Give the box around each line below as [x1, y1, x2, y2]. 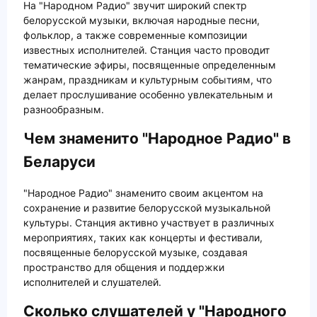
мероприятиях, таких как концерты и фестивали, [23, 231, 263, 244]
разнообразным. [23, 103, 104, 115]
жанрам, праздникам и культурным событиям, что [23, 73, 272, 86]
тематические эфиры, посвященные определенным [23, 58, 276, 71]
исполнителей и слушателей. [23, 276, 161, 289]
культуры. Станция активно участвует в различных [23, 217, 275, 229]
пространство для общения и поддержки [23, 261, 224, 274]
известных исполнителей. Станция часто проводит [23, 43, 270, 56]
